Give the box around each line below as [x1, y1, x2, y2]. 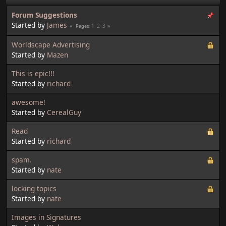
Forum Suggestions [12, 10, 77, 20]
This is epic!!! [12, 68, 54, 78]
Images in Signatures [12, 212, 81, 222]
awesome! [12, 97, 45, 107]
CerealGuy [47, 107, 81, 117]
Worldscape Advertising [12, 39, 90, 49]
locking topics [12, 183, 56, 193]
